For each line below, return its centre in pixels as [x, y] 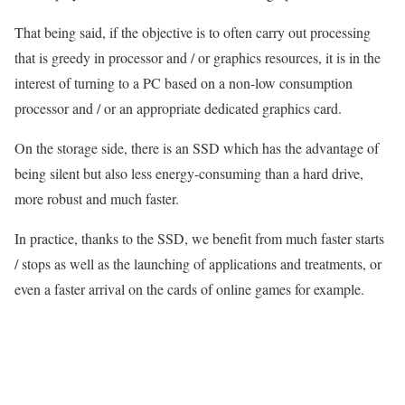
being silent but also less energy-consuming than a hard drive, [189, 174]
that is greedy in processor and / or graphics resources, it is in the [198, 58]
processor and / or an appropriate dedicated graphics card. [178, 108]
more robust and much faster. [97, 199]
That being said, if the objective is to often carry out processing [193, 33]
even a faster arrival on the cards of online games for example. [189, 289]
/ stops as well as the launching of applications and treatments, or [198, 264]
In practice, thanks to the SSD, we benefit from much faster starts [199, 239]
